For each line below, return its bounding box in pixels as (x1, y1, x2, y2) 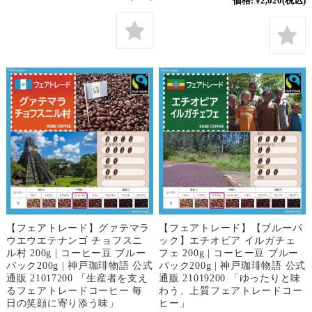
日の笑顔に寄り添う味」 (6, 297, 119, 309)
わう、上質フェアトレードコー (159, 284, 303, 296)
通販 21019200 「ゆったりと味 (159, 272, 301, 283)
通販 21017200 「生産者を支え (6, 272, 148, 283)
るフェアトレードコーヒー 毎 (6, 284, 143, 296)
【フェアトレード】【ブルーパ (159, 221, 303, 233)
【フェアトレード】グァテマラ (6, 221, 150, 233)
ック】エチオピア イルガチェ (159, 234, 296, 246)
